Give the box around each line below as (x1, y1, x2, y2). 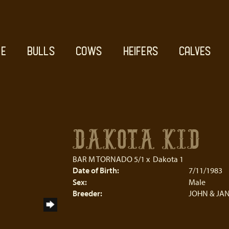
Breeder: (72, 188, 102, 198)
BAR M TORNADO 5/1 (72, 154, 145, 164)
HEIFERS (123, 45, 158, 57)
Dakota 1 (152, 154, 184, 164)
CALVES (178, 45, 211, 57)
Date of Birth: (72, 165, 119, 175)
